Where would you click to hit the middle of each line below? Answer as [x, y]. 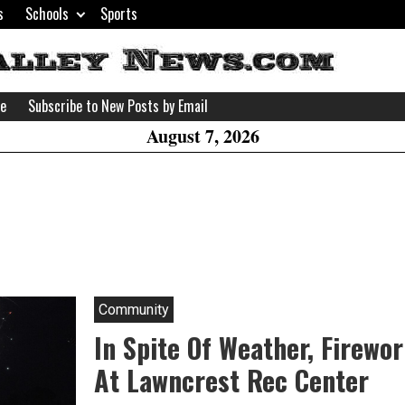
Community [134, 309]
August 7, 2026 [202, 136]
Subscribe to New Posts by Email [118, 106]
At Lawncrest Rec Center [231, 380]
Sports [119, 14]
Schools [47, 14]
